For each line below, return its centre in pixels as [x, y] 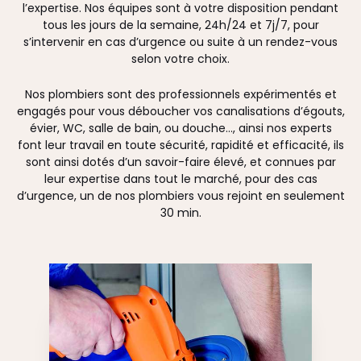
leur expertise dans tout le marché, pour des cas [180, 178]
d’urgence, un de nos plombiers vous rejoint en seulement [180, 195]
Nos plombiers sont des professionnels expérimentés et [180, 94]
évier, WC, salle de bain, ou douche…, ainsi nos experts [180, 128]
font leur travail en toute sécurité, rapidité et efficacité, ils [180, 145]
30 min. [180, 212]
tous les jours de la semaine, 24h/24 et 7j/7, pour [180, 25]
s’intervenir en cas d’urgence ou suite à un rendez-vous [180, 42]
